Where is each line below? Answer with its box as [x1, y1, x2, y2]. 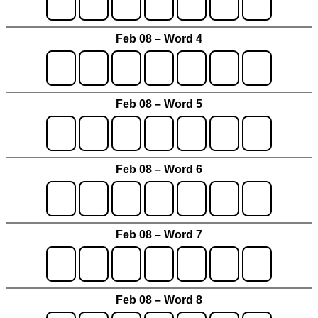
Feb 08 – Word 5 [116, 97, 202, 110]
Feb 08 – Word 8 [116, 293, 202, 306]
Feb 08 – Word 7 [116, 228, 202, 241]
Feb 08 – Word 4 [116, 32, 202, 45]
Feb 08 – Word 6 [116, 163, 202, 175]
